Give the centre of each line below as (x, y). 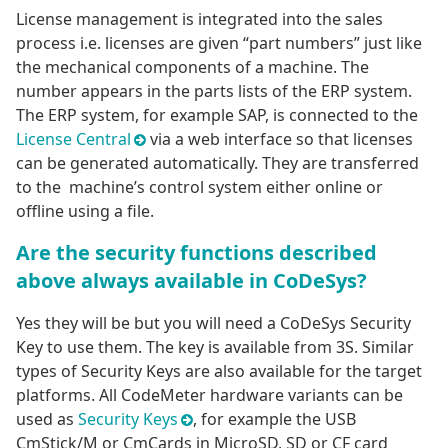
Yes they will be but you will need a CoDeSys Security (213, 323)
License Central (73, 139)
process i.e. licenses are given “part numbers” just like (219, 43)
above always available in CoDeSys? (191, 281)
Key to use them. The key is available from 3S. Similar (215, 347)
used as (47, 419)
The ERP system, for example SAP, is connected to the (217, 115)
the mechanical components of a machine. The (192, 67)
